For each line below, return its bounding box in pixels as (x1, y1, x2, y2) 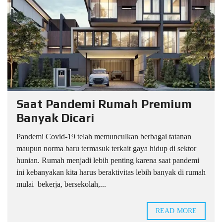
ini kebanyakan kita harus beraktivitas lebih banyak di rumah (16, 168, 206, 177)
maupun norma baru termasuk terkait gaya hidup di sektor (16, 144, 196, 153)
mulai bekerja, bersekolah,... (16, 180, 106, 189)
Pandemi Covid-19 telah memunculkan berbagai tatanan (16, 132, 191, 141)
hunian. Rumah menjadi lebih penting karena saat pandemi (16, 156, 199, 165)
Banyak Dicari (16, 111, 94, 125)
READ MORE (156, 207, 197, 215)
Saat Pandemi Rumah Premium (16, 97, 192, 111)
